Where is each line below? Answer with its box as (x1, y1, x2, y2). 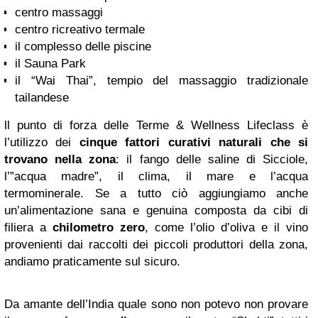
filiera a (4, 220, 53, 234)
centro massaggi (15, 5, 103, 19)
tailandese (15, 90, 69, 104)
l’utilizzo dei (4, 135, 79, 149)
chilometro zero (53, 220, 145, 234)
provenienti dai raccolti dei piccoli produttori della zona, (4, 237, 308, 251)
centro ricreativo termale (15, 22, 145, 36)
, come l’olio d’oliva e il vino (145, 220, 308, 234)
